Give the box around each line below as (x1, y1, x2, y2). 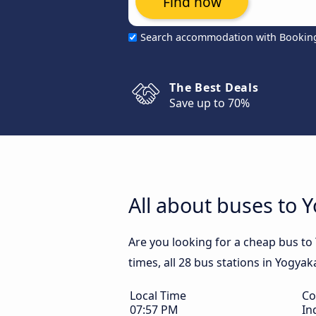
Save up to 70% (169, 95, 250, 111)
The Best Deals (169, 80, 259, 95)
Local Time (130, 288, 186, 303)
